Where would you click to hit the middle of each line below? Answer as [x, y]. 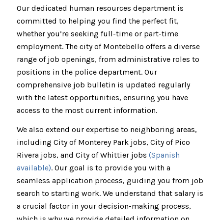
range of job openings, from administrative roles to [108, 59]
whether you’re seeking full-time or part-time [97, 33]
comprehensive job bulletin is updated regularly [103, 84]
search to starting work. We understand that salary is [110, 193]
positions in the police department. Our [87, 72]
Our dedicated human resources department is [100, 8]
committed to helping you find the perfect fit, [97, 21]
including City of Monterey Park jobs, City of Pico [103, 142]
